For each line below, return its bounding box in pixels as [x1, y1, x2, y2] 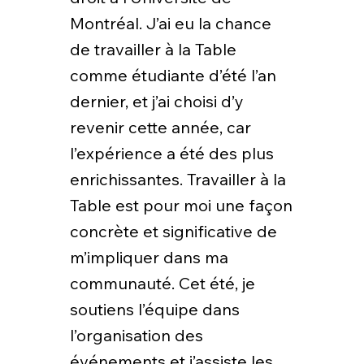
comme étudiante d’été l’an [69, 64, 276, 85]
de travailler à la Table [69, 38, 236, 59]
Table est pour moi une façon [69, 194, 292, 215]
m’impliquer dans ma [69, 246, 228, 267]
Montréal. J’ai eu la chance [69, 12, 271, 33]
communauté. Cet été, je [69, 272, 255, 293]
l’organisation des [69, 324, 203, 345]
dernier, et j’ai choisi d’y [69, 90, 244, 111]
